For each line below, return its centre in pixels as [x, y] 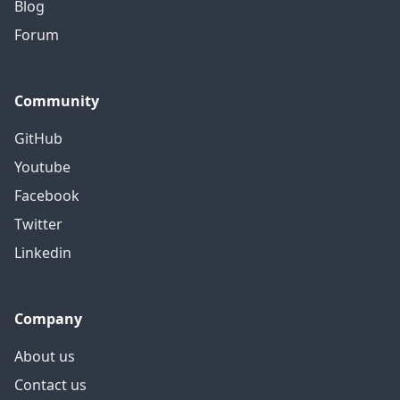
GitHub [38, 139]
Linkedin [43, 253]
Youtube [42, 167]
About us [45, 357]
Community [57, 101]
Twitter [38, 225]
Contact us [50, 385]
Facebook [47, 196]
